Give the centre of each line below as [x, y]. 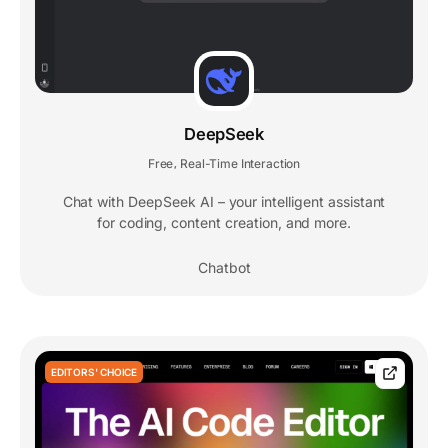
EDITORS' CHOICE [94, 371]
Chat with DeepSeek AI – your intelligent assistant [224, 201]
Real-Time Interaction [240, 163]
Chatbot [224, 267]
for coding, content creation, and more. [224, 222]
